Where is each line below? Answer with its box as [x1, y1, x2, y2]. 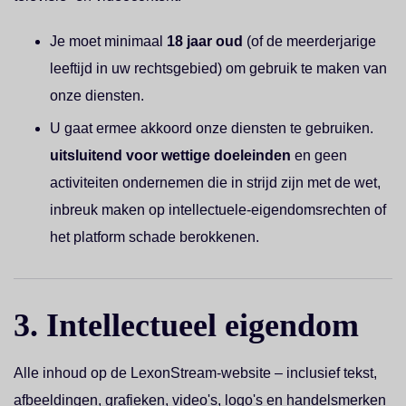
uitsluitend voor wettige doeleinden [50, 148, 291, 163]
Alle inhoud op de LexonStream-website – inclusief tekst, [14, 365, 377, 381]
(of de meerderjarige [243, 34, 376, 49]
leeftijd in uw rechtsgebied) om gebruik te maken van [50, 61, 387, 76]
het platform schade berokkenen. [50, 229, 259, 245]
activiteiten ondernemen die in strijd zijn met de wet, [50, 175, 381, 190]
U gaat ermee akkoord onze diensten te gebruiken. [50, 121, 373, 136]
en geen [291, 148, 347, 163]
